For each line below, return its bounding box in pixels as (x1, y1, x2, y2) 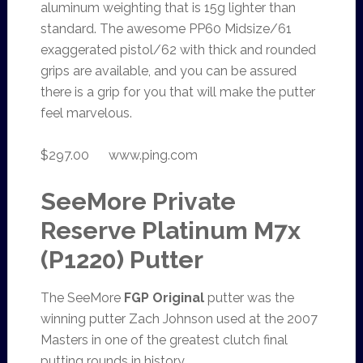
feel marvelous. (40, 105, 132, 121)
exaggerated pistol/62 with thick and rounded (40, 42, 316, 58)
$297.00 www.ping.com (40, 147, 198, 163)
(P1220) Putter (40, 246, 203, 274)
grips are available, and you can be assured (40, 63, 297, 79)
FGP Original (123, 290, 204, 305)
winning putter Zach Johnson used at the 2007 (40, 311, 318, 327)
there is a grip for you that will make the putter (40, 84, 315, 100)
